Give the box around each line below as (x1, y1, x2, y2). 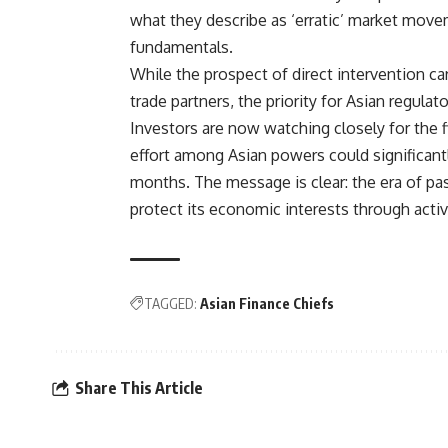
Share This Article (75, 377, 203, 398)
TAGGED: (144, 295, 197, 313)
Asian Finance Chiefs (200, 295, 334, 313)
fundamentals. (130, 37, 233, 58)
